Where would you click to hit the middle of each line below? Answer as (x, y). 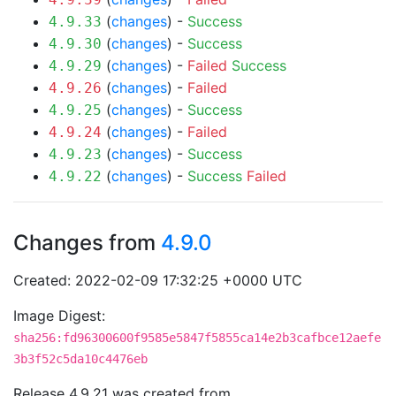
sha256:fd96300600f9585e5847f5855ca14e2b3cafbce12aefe (197, 338)
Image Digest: (59, 316)
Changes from (87, 243)
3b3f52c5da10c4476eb (80, 359)
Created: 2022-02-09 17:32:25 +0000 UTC (158, 280)
